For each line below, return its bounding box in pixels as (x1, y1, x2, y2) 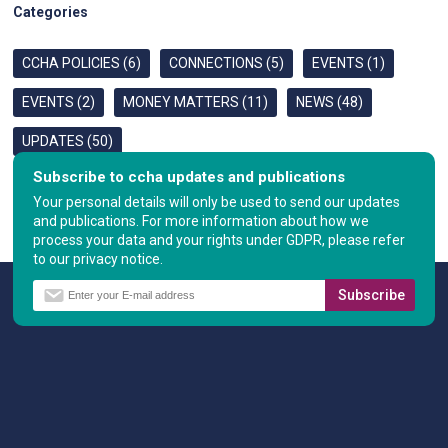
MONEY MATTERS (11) (123, 94, 269, 110)
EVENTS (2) (22, 94, 96, 110)
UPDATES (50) (22, 133, 114, 149)
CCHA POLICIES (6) (22, 55, 142, 71)
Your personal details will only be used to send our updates (33, 194, 401, 210)
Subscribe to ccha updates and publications (33, 168, 346, 186)
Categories (13, 4, 89, 20)
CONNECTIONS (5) (169, 55, 285, 71)
